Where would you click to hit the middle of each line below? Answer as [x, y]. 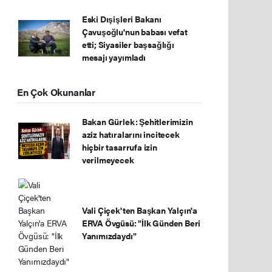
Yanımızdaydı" [109, 236]
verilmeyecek [108, 160]
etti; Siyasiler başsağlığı [128, 44]
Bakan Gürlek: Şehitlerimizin [137, 121]
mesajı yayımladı [114, 57]
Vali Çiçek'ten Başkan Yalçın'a [140, 210]
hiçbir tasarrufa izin [119, 147]
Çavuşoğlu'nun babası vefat [134, 32]
